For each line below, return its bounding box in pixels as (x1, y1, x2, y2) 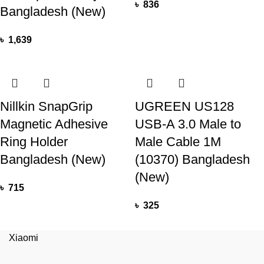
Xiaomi (9, 232, 38, 243)
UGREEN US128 (135, 98, 234, 114)
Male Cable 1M (135, 134, 221, 149)
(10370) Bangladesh (135, 151, 250, 167)
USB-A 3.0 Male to (135, 116, 241, 131)
